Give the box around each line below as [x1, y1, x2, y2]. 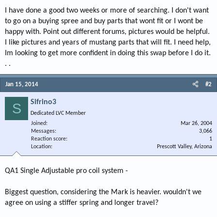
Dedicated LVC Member [31, 110, 86, 116]
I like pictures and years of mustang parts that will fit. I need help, [5, 39, 211, 46]
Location [31, 144, 51, 150]
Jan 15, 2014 [5, 81, 38, 88]
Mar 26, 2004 [181, 121, 212, 126]
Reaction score [31, 136, 66, 142]
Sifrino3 [31, 98, 56, 106]
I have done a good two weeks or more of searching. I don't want [5, 7, 209, 15]
